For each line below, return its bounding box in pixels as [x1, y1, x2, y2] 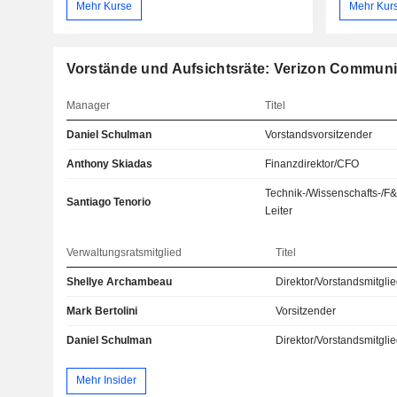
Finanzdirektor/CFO [265, 157, 360, 170]
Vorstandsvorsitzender [265, 128, 373, 141]
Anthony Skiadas [66, 157, 152, 170]
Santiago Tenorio [66, 195, 151, 208]
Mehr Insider [75, 374, 136, 387]
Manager [66, 98, 110, 112]
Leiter [265, 204, 293, 217]
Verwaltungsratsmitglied [66, 245, 182, 259]
